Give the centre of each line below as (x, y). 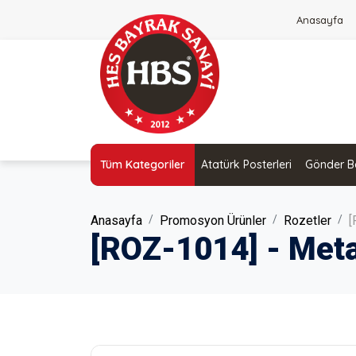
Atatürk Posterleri (247, 164)
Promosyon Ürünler (213, 221)
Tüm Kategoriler (143, 164)
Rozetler (308, 221)
